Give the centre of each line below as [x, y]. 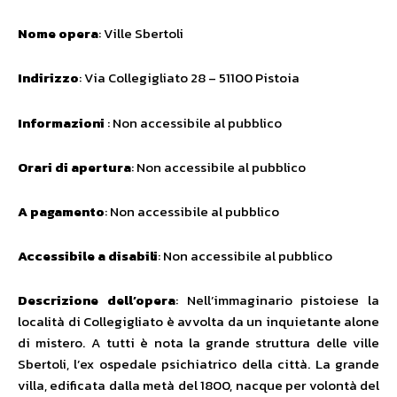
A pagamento [61, 212]
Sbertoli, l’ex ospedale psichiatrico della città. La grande [198, 364]
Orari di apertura [74, 167]
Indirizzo [48, 78]
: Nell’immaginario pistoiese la [277, 300]
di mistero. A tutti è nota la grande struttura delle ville [198, 343]
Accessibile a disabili [88, 256]
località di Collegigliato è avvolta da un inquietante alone [198, 322]
